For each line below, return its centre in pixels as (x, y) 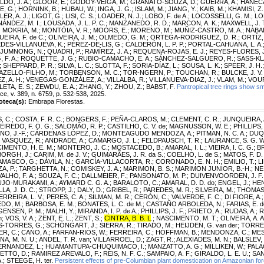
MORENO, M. (151, 30)
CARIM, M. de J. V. (61, 154)
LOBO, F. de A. (166, 16)
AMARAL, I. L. (185, 147)
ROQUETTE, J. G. (48, 58)
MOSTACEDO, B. (137, 147)
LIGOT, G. (47, 16)
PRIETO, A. (204, 211)
